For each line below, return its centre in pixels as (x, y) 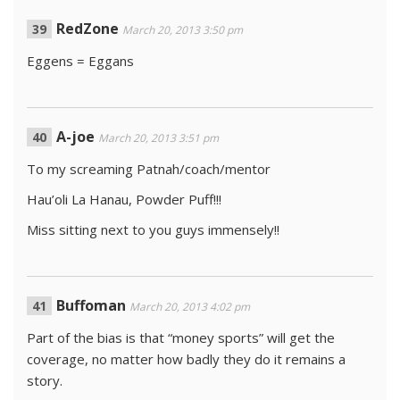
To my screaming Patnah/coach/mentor (149, 169)
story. (45, 380)
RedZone (87, 29)
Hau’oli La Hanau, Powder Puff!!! (124, 199)
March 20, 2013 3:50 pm (183, 30)
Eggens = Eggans (80, 61)
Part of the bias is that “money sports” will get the (181, 337)
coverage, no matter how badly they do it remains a (186, 359)
